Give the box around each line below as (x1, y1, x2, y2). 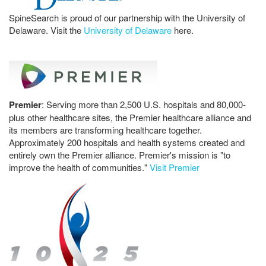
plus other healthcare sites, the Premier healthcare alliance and (9, 111, 251, 124)
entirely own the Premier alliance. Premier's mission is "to (9, 148, 230, 161)
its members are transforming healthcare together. (9, 123, 202, 137)
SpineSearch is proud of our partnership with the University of (9, 11, 245, 24)
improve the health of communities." (9, 161, 150, 174)
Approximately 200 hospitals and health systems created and (9, 136, 245, 149)
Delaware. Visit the (9, 24, 84, 37)
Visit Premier (150, 161, 199, 174)
